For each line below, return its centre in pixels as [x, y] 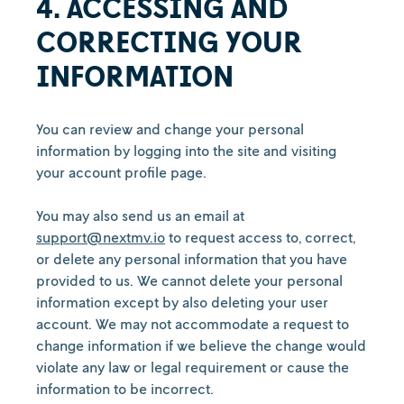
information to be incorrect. [125, 389]
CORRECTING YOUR [169, 41]
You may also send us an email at [140, 216]
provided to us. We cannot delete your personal [189, 280]
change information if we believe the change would [201, 345]
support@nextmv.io [101, 237]
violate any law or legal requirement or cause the [193, 367]
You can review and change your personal [170, 129]
